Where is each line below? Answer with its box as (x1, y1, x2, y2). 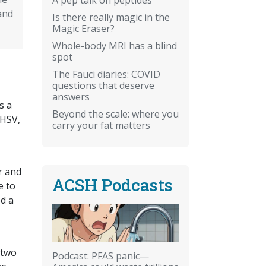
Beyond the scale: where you (52, 107, 179, 121)
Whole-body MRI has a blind (52, 39, 177, 52)
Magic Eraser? (52, 21, 115, 35)
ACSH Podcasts (52, 173, 173, 196)
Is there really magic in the (52, 10, 170, 24)
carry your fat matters (52, 118, 150, 132)
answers (52, 90, 90, 103)
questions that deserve (52, 78, 154, 92)
